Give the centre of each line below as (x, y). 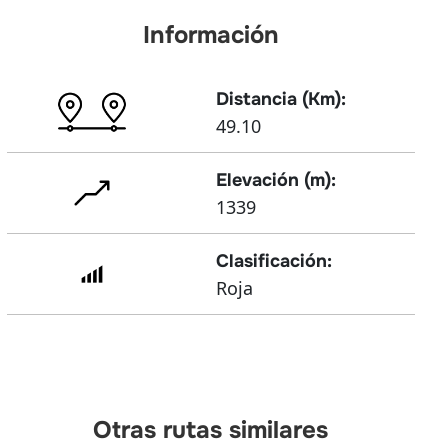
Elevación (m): (275, 179)
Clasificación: (273, 260)
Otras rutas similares (211, 430)
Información (210, 35)
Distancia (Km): (280, 98)
